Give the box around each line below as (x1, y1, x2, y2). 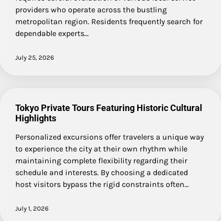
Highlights (15, 112, 56, 123)
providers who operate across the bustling (15, 4, 167, 14)
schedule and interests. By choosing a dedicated (15, 167, 188, 177)
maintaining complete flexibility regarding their (15, 155, 187, 165)
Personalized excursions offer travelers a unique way (15, 132, 204, 142)
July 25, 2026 (15, 53, 54, 61)
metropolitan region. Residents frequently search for (15, 16, 203, 26)
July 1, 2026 (15, 204, 49, 212)
